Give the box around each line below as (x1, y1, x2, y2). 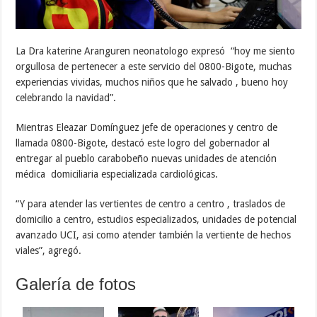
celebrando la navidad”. (16, 91, 117, 103)
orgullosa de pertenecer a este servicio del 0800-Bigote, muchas (16, 60, 292, 72)
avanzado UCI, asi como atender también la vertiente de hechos (16, 229, 292, 241)
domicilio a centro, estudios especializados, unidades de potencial (16, 213, 297, 225)
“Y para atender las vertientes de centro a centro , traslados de (16, 197, 286, 209)
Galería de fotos (16, 274, 137, 294)
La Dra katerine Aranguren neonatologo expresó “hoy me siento (16, 45, 296, 57)
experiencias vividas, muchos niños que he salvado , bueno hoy (16, 76, 289, 88)
